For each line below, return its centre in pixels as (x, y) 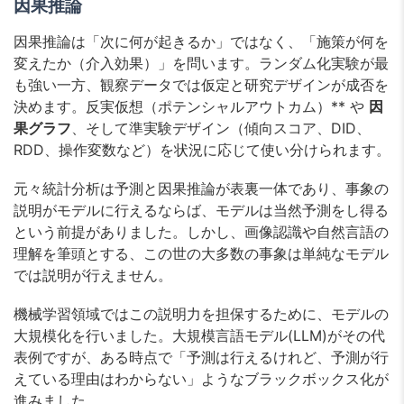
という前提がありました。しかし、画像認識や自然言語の (201, 232)
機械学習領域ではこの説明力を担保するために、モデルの (201, 314)
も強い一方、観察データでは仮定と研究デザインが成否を (201, 84)
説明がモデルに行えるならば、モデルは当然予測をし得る (201, 211)
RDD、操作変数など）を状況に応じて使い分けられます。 (202, 149)
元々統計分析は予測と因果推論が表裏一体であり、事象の (201, 189)
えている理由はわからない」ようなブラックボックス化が (201, 379)
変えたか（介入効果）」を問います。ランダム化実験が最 (201, 63)
